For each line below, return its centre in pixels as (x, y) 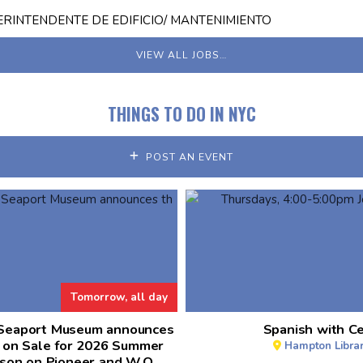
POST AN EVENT (188, 157)
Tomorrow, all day (119, 297)
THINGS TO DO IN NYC (181, 113)
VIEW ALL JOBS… (181, 55)
